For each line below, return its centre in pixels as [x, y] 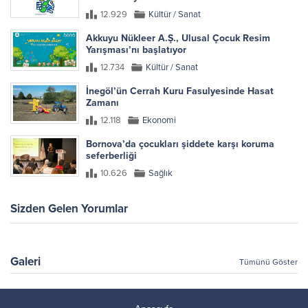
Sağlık [161, 173]
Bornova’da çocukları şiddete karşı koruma [180, 144]
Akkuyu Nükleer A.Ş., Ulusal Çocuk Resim [178, 38]
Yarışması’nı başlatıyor [136, 49]
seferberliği [111, 155]
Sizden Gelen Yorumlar [69, 208]
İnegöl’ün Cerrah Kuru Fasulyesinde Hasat [180, 91]
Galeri [25, 261]
